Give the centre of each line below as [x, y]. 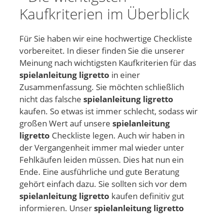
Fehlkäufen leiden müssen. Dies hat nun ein [101, 159]
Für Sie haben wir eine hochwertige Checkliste [106, 38]
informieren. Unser [57, 208]
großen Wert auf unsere [66, 123]
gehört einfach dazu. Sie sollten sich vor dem [103, 184]
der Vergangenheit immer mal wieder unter [102, 147]
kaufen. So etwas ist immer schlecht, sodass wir [108, 111]
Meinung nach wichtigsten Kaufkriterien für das [108, 62]
